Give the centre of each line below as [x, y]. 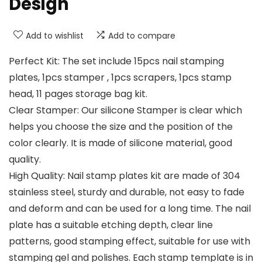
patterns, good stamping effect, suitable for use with [130, 242]
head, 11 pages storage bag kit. [78, 94]
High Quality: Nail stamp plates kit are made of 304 [125, 176]
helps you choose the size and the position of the [121, 127]
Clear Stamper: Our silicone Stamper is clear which [125, 111]
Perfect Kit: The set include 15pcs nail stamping [116, 61]
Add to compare [142, 36]
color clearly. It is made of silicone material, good [120, 143]
